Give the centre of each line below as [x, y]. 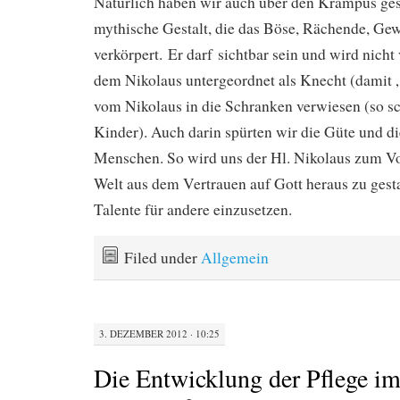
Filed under [162, 258]
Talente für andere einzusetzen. [193, 210]
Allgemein [235, 258]
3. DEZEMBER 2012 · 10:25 [159, 333]
